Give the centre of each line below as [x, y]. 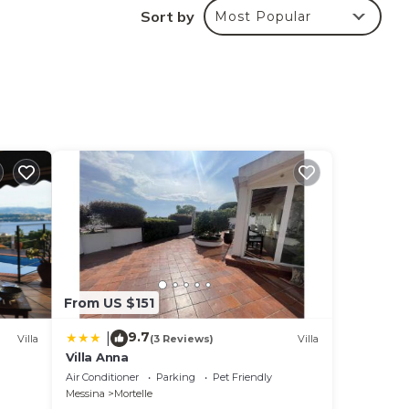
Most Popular [263, 16]
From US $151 [109, 303]
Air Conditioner [102, 378]
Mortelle [133, 394]
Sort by [168, 16]
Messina [85, 394]
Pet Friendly [242, 378]
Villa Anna [97, 357]
